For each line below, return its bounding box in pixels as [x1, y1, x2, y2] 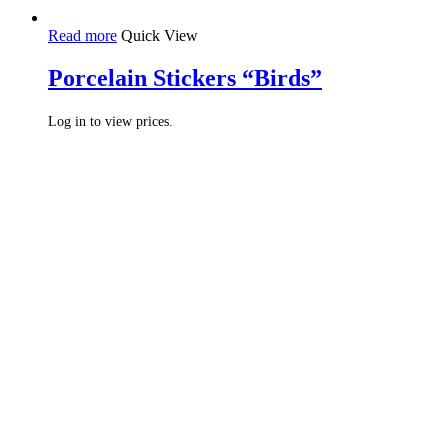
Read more [48, 27, 117, 45]
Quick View [121, 27, 198, 45]
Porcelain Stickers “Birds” [48, 65, 322, 92]
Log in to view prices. [48, 114, 173, 130]
